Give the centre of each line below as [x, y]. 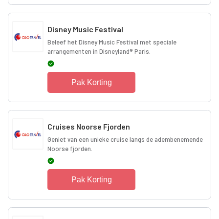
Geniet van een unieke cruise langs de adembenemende [125, 139]
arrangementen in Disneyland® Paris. [99, 51]
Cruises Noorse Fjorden [89, 126]
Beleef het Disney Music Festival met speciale [112, 42]
